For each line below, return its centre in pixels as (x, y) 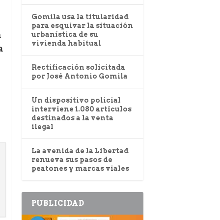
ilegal (42, 127)
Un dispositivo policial (76, 100)
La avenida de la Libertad (80, 151)
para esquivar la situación (82, 26)
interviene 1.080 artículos (81, 109)
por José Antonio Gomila (79, 76)
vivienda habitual (66, 43)
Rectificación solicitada (78, 68)
